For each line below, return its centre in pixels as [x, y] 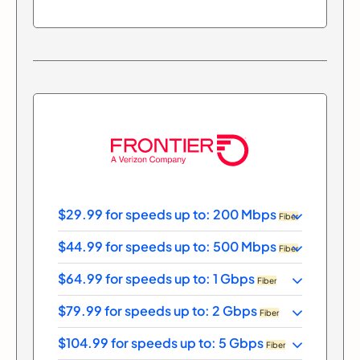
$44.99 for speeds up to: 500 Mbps [168, 246]
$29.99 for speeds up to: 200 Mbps [168, 214]
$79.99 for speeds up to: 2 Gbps [159, 311]
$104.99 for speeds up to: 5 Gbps [162, 343]
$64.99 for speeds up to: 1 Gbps [157, 278]
